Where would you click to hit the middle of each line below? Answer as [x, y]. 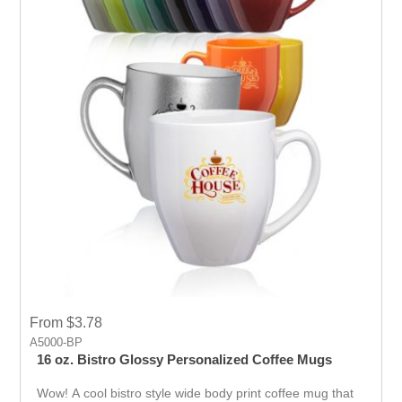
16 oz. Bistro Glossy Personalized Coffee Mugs [185, 360]
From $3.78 [66, 323]
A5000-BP [57, 343]
